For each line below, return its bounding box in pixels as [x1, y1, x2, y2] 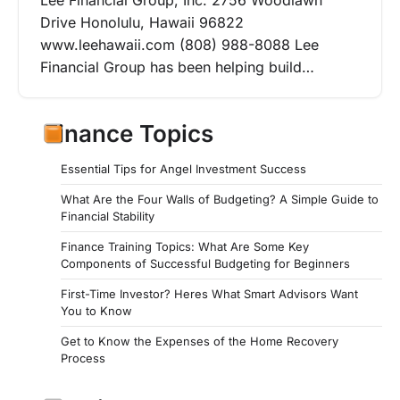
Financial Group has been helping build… [40, 58, 314, 77]
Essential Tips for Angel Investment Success [61, 162, 306, 177]
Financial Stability [61, 209, 154, 224]
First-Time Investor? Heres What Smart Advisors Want [61, 287, 358, 302]
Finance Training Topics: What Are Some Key [61, 239, 309, 254]
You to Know [61, 304, 132, 319]
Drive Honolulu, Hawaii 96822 [40, 13, 244, 32]
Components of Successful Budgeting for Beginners [61, 256, 350, 271]
